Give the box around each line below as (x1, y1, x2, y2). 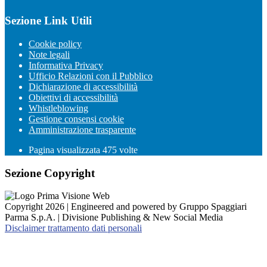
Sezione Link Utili (5, 14, 92, 27)
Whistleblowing (29, 103, 88, 113)
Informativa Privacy (29, 60, 103, 70)
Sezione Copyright (5, 166, 95, 179)
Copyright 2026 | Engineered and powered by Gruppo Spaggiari (5, 201, 247, 212)
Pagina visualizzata (29, 144, 103, 155)
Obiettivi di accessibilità (29, 92, 118, 103)
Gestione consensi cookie (29, 113, 124, 124)
